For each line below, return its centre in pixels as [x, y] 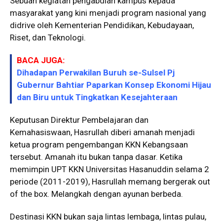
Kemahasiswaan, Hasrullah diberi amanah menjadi [102, 132]
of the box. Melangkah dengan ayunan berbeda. [96, 194]
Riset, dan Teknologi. [48, 37]
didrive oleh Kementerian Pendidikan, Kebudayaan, [102, 25]
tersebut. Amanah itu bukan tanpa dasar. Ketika [96, 157]
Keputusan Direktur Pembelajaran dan [79, 120]
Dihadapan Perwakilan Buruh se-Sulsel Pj [96, 72]
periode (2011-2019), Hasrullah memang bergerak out [110, 181]
